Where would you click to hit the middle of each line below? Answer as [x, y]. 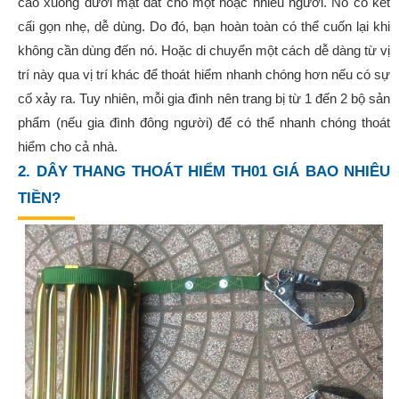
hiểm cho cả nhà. [68, 147]
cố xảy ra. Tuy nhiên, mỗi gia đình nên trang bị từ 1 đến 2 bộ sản [204, 99]
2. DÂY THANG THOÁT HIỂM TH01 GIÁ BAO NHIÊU [204, 172]
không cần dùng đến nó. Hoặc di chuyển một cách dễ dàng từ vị [204, 51]
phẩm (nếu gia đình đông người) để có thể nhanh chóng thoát [204, 123]
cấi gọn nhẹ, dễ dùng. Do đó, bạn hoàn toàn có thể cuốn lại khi [204, 27]
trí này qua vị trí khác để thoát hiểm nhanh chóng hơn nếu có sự [204, 75]
